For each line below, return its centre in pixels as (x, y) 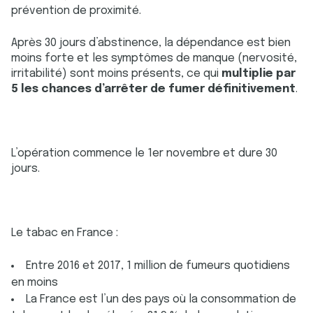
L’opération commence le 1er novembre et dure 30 (144, 153)
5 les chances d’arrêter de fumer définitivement (153, 89)
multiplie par (259, 74)
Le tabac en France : (65, 233)
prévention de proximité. (76, 11)
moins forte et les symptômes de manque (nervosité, (154, 58)
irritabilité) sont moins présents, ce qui (116, 74)
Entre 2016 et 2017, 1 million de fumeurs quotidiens (158, 266)
